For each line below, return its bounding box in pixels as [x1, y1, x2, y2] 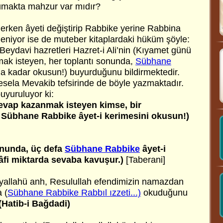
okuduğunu [141, 188, 188, 198]
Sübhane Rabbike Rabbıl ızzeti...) [7, 188, 141, 198]
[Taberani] [123, 155, 165, 165]
